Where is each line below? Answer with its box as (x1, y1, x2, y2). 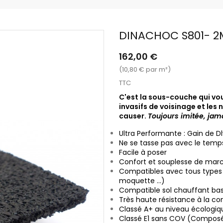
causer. (119, 111, 148, 121)
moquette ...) (119, 175, 165, 186)
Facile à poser (119, 147, 167, 157)
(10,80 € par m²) (119, 64, 171, 74)
